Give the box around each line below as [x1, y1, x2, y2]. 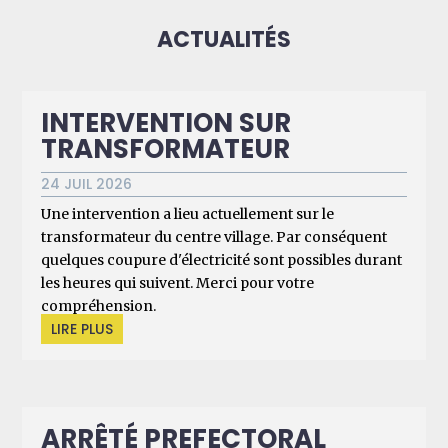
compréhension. [41, 297, 157, 316]
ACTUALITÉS [157, 24, 291, 56]
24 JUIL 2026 [41, 174, 133, 195]
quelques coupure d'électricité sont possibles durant [41, 251, 403, 270]
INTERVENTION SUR [41, 105, 292, 142]
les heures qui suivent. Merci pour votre [41, 274, 315, 293]
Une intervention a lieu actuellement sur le [41, 205, 335, 224]
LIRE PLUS [51, 319, 114, 340]
